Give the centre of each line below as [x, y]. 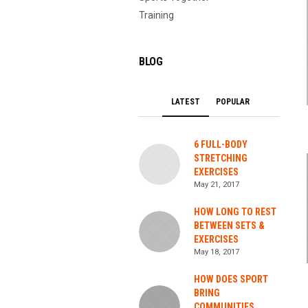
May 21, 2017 [217, 185]
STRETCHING [221, 158]
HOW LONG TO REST [235, 212]
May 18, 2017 [217, 252]
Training [156, 15]
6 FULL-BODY [221, 144]
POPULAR [233, 102]
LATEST [186, 102]
